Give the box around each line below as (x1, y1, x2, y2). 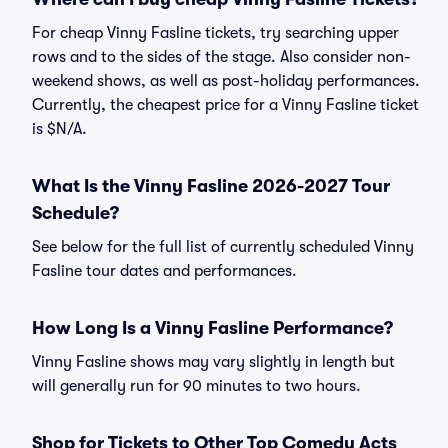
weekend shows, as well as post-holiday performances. (32, 72, 420, 90)
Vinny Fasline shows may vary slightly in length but (32, 353, 395, 371)
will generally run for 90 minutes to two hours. (32, 377, 361, 395)
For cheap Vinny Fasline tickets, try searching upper (32, 24, 399, 42)
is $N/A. (32, 120, 87, 138)
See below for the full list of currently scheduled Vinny (32, 238, 414, 256)
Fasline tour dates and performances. (32, 262, 297, 280)
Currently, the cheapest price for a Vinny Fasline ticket (32, 96, 419, 114)
